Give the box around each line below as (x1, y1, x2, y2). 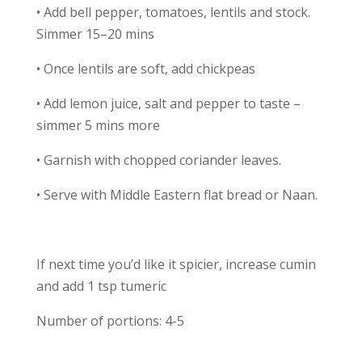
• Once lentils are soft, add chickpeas (36, 59, 255, 78)
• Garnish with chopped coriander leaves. (36, 150, 281, 169)
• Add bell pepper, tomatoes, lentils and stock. (36, 2, 310, 21)
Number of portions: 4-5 (36, 311, 184, 330)
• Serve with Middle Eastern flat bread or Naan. (36, 185, 318, 204)
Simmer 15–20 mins (36, 24, 154, 43)
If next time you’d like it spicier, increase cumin (36, 255, 316, 273)
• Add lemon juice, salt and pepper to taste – (36, 94, 301, 112)
